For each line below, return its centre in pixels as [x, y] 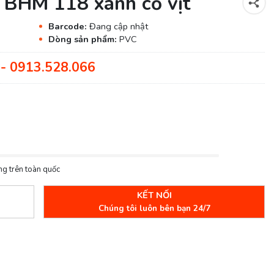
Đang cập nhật [118, 26]
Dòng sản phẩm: [83, 39]
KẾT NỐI [154, 195]
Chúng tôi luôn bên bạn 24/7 [154, 208]
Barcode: [68, 26]
